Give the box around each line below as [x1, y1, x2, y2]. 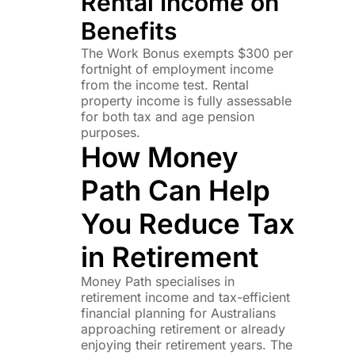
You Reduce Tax [80, 206, 295, 240]
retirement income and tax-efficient [80, 288, 290, 305]
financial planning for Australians [80, 304, 276, 321]
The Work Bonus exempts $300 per [80, 44, 293, 61]
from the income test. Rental [80, 76, 249, 93]
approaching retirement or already [80, 320, 285, 337]
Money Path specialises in [80, 273, 235, 289]
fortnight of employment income [80, 60, 273, 77]
